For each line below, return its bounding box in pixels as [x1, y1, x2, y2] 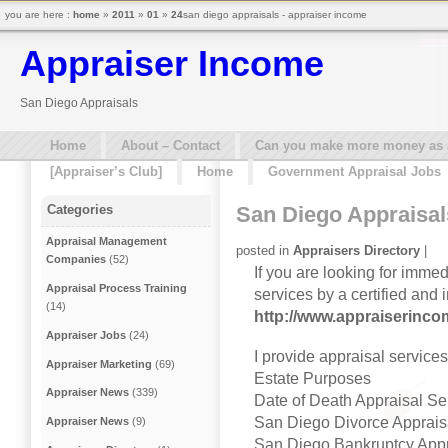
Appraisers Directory [293, 242, 420, 258]
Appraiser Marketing [46, 357, 153, 370]
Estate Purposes [254, 369, 371, 387]
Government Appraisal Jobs [268, 164, 441, 179]
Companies [46, 253, 107, 266]
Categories [47, 202, 114, 218]
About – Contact [121, 138, 220, 153]
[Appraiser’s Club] [50, 164, 162, 179]
